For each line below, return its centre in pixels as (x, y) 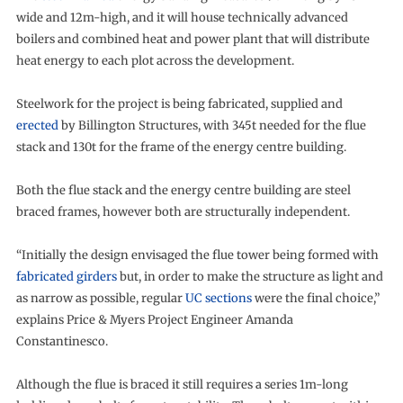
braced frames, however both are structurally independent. (183, 212)
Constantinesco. (62, 342)
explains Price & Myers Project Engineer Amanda (154, 320)
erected (37, 126)
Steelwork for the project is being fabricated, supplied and (179, 104)
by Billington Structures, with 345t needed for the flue (212, 126)
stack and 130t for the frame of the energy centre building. (181, 148)
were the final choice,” (315, 299)
